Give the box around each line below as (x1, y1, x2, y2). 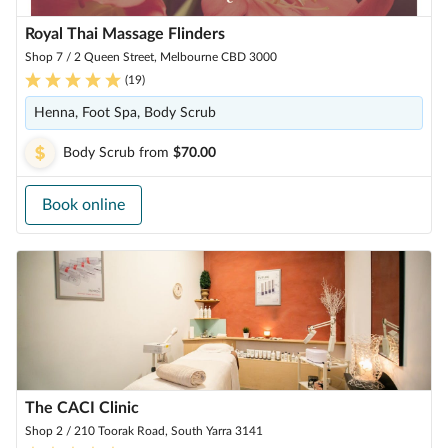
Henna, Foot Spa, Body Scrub (34, 106, 216, 120)
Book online (42, 197, 125, 213)
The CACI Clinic (25, 400, 139, 416)
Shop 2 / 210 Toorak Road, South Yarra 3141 (25, 425, 263, 437)
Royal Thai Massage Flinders (25, 26, 225, 42)
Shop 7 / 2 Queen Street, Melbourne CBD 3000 (25, 51, 277, 63)
